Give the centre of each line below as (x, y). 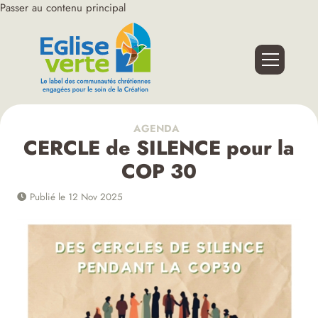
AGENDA (155, 129)
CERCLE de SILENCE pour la (159, 148)
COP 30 (159, 172)
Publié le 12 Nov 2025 (75, 197)
